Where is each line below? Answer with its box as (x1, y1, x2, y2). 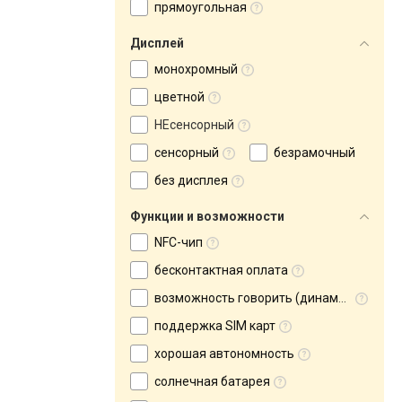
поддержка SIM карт (154, 319, 275, 333)
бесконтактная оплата (154, 263, 288, 277)
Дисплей (130, 36, 184, 50)
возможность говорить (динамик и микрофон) (154, 291, 338, 305)
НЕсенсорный (154, 118, 234, 132)
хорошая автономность (154, 346, 294, 361)
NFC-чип (154, 235, 203, 249)
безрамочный (274, 145, 355, 160)
